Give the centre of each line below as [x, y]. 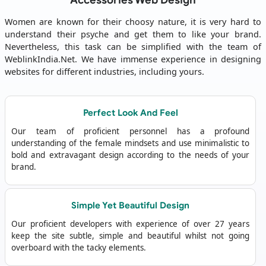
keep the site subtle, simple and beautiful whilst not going [131, 236]
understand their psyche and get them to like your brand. [133, 34]
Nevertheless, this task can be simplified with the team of [133, 47]
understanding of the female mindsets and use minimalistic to [131, 143]
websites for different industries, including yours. [104, 72]
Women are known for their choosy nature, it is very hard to [133, 22]
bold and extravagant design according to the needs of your [131, 155]
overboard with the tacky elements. [79, 248]
